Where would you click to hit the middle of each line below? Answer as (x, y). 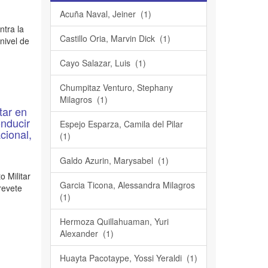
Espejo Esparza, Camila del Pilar (122, 124)
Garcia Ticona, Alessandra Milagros (128, 185)
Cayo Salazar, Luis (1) (103, 63)
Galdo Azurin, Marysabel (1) (114, 160)
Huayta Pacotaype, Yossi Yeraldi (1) (128, 258)
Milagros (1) (83, 99)
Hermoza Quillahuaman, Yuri (114, 221)
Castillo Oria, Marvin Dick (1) (115, 38)
